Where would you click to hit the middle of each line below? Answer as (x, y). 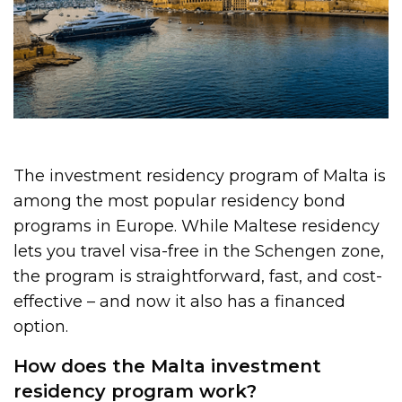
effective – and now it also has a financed (180, 301)
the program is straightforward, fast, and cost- (198, 276)
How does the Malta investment (167, 366)
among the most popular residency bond (180, 201)
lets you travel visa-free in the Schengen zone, (199, 251)
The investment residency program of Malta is (200, 175)
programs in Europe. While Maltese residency (197, 226)
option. (41, 326)
